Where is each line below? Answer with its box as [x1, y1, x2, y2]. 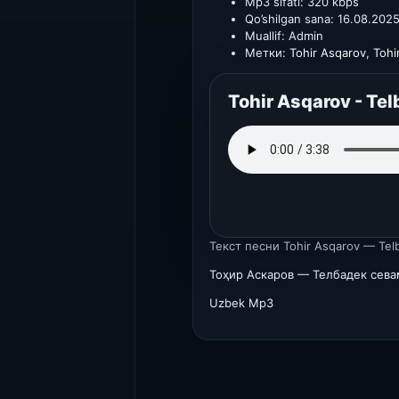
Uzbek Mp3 [209, 296, 273, 310]
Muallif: [245, 28, 285, 43]
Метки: [245, 45, 286, 60]
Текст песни [209, 239, 280, 253]
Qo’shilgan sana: [245, 12, 334, 26]
